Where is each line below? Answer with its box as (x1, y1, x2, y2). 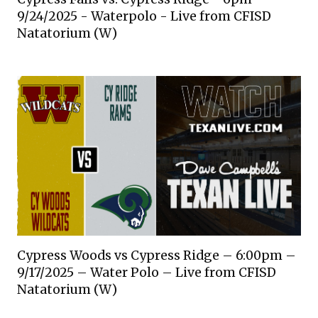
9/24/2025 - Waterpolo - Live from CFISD (17, 9, 271, 25)
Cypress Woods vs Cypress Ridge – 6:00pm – (17, 248, 296, 264)
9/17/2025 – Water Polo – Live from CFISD (17, 265, 276, 281)
